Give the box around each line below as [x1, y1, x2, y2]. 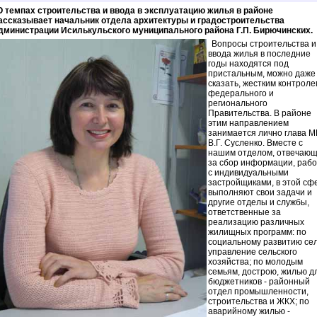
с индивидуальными [208, 168, 289, 178]
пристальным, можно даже [208, 69, 316, 79]
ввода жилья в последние [208, 49, 311, 59]
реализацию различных [208, 217, 304, 227]
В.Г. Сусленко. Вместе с [208, 138, 303, 148]
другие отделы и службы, [208, 197, 309, 207]
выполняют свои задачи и [208, 188, 312, 197]
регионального [208, 98, 267, 108]
